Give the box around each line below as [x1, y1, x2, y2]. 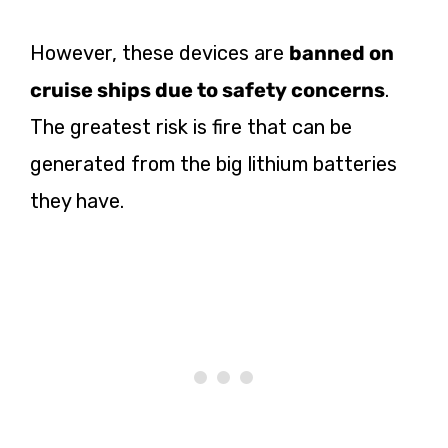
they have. [30, 189, 124, 214]
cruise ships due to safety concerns [30, 78, 385, 103]
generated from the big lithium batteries [30, 152, 397, 177]
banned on [289, 41, 394, 66]
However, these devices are [30, 41, 289, 66]
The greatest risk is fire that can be [30, 115, 352, 140]
